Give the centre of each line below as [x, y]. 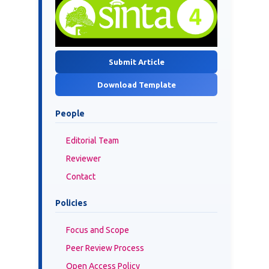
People [70, 113]
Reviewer [83, 158]
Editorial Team [92, 140]
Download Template [136, 84]
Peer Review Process [105, 248]
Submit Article [136, 62]
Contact [81, 176]
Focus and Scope [98, 230]
